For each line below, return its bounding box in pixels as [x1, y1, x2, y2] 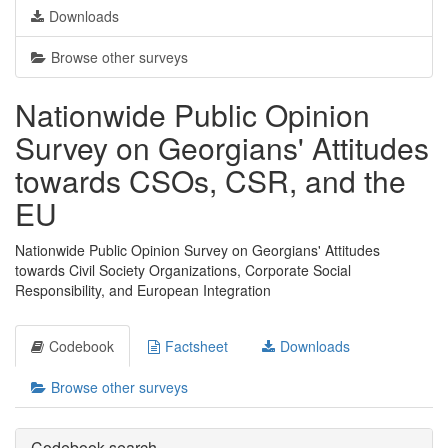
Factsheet [165, 336, 228, 356]
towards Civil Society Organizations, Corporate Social [15, 260, 351, 280]
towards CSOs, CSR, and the [15, 159, 406, 202]
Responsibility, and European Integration [15, 280, 271, 300]
